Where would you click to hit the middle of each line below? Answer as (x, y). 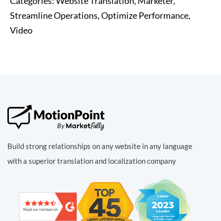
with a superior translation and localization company (92, 161)
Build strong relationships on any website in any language (100, 146)
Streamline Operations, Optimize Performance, (100, 16)
